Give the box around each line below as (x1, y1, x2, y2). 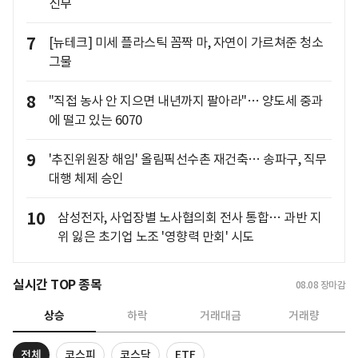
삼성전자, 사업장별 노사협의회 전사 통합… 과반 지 (58, 209, 321, 225)
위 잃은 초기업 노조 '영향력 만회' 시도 (58, 228, 254, 245)
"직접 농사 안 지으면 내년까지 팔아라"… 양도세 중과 (48, 92, 323, 109)
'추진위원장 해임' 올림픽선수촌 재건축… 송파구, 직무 (48, 150, 327, 167)
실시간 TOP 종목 (13, 276, 101, 293)
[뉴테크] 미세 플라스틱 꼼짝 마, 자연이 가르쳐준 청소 (48, 34, 323, 50)
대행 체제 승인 (48, 169, 124, 186)
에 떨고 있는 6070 (48, 111, 142, 128)
